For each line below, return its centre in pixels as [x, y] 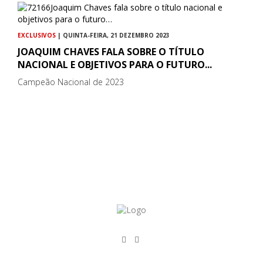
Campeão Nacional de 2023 [71, 82]
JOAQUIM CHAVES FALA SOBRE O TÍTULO [111, 52]
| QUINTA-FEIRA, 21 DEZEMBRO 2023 [113, 36]
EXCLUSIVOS [37, 36]
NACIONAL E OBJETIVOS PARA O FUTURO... [115, 65]
